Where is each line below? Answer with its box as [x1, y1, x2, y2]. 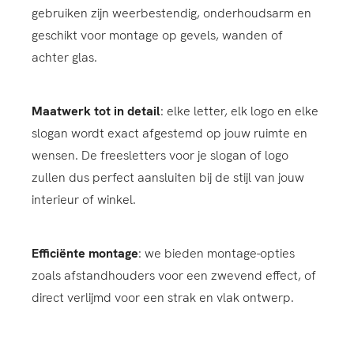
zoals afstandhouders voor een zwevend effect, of [32, 266, 316, 284]
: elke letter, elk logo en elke [160, 102, 318, 119]
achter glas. [32, 48, 97, 66]
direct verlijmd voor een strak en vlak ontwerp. [32, 288, 294, 306]
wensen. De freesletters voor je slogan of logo [32, 146, 288, 164]
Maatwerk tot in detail [32, 102, 160, 119]
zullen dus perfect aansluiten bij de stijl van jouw [32, 168, 304, 186]
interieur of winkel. [32, 190, 136, 208]
